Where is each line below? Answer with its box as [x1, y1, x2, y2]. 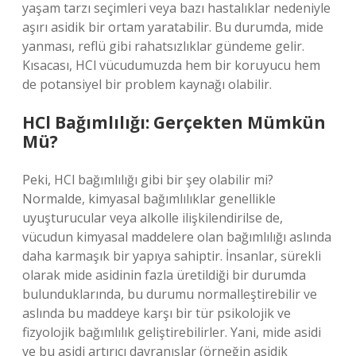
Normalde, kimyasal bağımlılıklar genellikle [22, 190, 276, 207]
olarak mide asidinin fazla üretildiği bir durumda [22, 266, 306, 284]
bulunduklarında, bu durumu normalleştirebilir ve [22, 285, 317, 303]
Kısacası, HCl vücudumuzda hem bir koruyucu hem [22, 56, 320, 74]
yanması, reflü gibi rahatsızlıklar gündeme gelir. [22, 37, 304, 55]
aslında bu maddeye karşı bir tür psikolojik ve [22, 304, 291, 322]
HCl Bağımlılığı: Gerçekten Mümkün [22, 111, 326, 133]
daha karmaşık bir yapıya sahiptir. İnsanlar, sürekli [22, 247, 321, 265]
